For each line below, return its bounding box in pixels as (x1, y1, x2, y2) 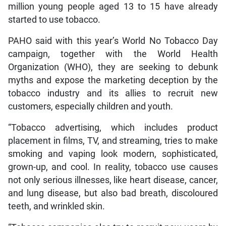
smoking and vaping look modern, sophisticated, (8, 148, 218, 159)
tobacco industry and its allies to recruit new (8, 88, 218, 98)
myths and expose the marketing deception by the (8, 75, 218, 85)
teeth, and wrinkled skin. (8, 201, 105, 211)
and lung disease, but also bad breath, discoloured (8, 188, 218, 198)
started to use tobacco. (8, 14, 100, 25)
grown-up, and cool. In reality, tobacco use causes (8, 161, 218, 172)
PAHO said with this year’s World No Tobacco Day (8, 35, 218, 46)
